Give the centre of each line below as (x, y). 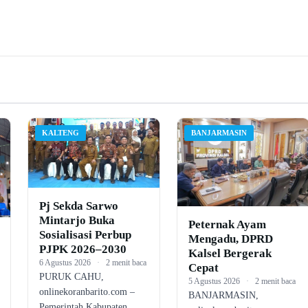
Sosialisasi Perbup (85, 234)
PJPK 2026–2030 (82, 249)
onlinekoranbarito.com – (87, 291)
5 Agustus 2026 (214, 281)
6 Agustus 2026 (65, 262)
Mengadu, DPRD (231, 239)
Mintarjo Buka (77, 220)
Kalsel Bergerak (230, 253)
